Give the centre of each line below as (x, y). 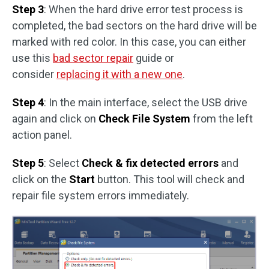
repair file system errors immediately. (101, 195)
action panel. (42, 134)
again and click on (55, 118)
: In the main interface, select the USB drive (146, 102)
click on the (41, 179)
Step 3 (28, 9)
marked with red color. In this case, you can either (129, 41)
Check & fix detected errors (150, 163)
